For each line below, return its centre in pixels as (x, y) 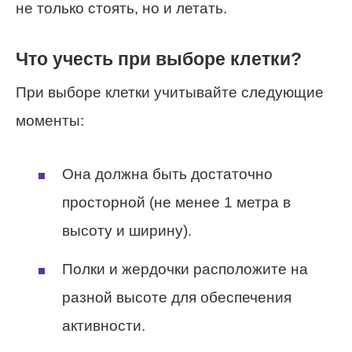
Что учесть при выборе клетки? (159, 59)
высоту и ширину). (127, 230)
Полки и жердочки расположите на (185, 269)
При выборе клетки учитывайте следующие (170, 92)
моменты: (50, 120)
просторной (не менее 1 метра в (176, 202)
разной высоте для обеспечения (177, 298)
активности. (104, 326)
